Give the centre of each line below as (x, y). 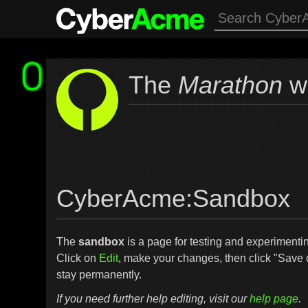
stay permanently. (99, 274)
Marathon (231, 85)
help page (274, 298)
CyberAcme (121, 198)
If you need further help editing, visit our (153, 298)
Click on (78, 258)
